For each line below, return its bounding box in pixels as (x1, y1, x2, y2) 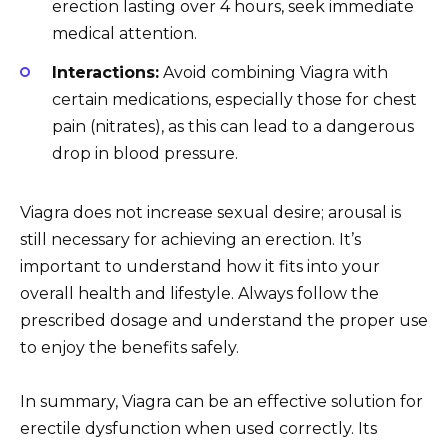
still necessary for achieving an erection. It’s (20, 229, 361, 249)
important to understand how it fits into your (20, 256, 380, 276)
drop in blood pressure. (52, 143, 238, 163)
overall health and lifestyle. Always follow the (20, 283, 379, 303)
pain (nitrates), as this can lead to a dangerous (52, 116, 414, 136)
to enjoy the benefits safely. (20, 337, 239, 357)
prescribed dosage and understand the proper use (20, 310, 428, 330)
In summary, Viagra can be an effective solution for (20, 391, 423, 411)
